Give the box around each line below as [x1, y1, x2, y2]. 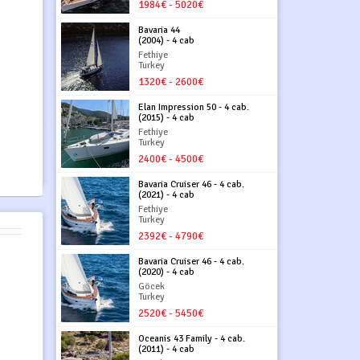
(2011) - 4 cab [138, 342, 195, 355]
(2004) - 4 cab [138, 34, 195, 47]
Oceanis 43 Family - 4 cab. [138, 332, 246, 345]
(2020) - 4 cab [138, 265, 195, 278]
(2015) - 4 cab [138, 111, 195, 124]
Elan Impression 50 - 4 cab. [138, 100, 250, 113]
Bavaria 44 [138, 23, 181, 36]
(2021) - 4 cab [138, 188, 195, 201]
